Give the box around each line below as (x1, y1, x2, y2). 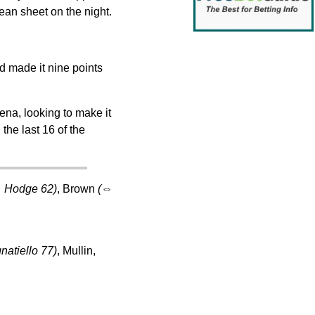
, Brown (56, 182, 98, 195)
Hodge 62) (4, 182, 57, 195)
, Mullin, (56, 244, 96, 257)
